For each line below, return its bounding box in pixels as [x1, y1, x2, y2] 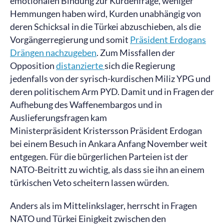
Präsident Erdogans [130, 34, 206, 45]
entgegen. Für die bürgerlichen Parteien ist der [10, 151, 188, 162]
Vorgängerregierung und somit [10, 34, 130, 45]
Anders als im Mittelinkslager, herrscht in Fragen [10, 200, 197, 211]
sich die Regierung [104, 60, 175, 71]
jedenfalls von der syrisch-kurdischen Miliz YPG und [10, 73, 210, 84]
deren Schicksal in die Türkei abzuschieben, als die [10, 21, 201, 32]
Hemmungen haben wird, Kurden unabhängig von [10, 8, 201, 19]
